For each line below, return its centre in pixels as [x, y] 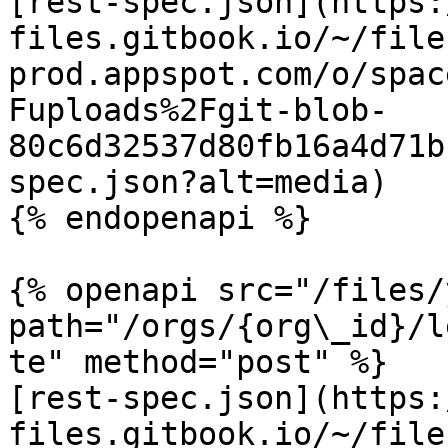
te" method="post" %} [198, 362]
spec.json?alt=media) [198, 182]
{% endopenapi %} [160, 218]
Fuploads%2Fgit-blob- [198, 110]
